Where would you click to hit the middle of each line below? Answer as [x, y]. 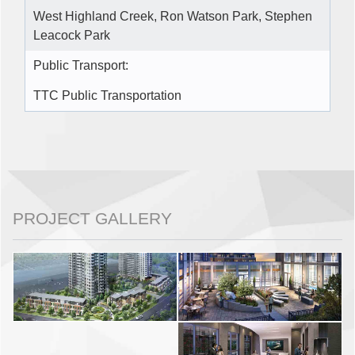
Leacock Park [72, 36]
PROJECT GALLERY [92, 219]
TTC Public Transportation [107, 96]
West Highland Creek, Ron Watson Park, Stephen [173, 17]
